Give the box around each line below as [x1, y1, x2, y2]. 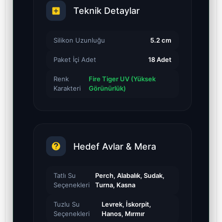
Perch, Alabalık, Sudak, [95, 171, 165, 180]
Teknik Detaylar [73, 5, 140, 16]
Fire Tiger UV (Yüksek [88, 74, 156, 83]
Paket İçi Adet [54, 55, 96, 63]
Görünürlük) [88, 84, 126, 92]
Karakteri [54, 84, 81, 92]
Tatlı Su [54, 171, 76, 180]
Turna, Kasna [95, 181, 135, 189]
